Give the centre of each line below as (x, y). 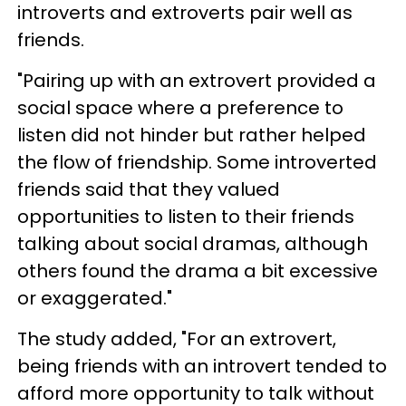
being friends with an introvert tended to (202, 366)
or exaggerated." (95, 298)
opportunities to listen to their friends (186, 216)
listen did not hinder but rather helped (192, 135)
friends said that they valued (149, 189)
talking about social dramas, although (193, 243)
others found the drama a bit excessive (198, 271)
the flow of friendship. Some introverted (197, 162)
